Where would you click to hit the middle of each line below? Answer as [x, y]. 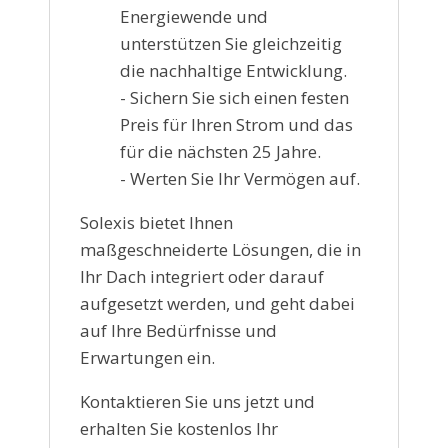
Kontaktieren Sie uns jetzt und [197, 401]
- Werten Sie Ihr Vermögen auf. [240, 178]
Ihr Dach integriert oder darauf [202, 276]
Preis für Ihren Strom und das [236, 124]
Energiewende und [194, 16]
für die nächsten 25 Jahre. [220, 151]
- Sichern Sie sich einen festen [234, 97]
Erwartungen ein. [147, 357]
